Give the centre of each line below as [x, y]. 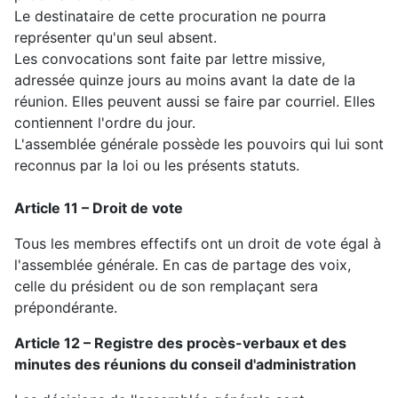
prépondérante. [68, 308]
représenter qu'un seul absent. [115, 38]
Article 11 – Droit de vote [99, 208]
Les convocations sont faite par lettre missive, [170, 59]
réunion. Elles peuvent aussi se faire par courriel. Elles [195, 102]
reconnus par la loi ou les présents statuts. [159, 166]
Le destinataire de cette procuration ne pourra [170, 16]
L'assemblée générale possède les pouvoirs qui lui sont [199, 144]
